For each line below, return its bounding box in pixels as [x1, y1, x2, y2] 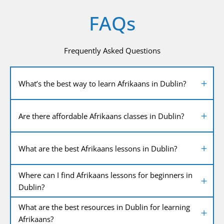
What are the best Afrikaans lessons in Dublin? [18, 143, 177, 153]
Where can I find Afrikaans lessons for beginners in [18, 169, 192, 180]
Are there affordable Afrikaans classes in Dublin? [18, 110, 184, 121]
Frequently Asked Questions [63, 45, 160, 56]
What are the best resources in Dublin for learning [18, 201, 190, 212]
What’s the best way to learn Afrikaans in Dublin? [18, 78, 186, 88]
